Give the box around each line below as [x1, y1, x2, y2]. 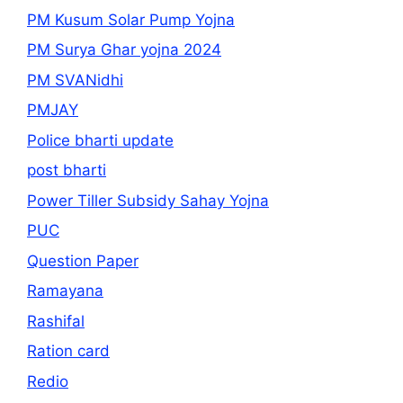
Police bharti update [27, 130, 174, 149]
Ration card [27, 342, 110, 360]
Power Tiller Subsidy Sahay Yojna [27, 191, 269, 210]
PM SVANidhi [27, 70, 123, 89]
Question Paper [27, 251, 139, 270]
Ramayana [27, 282, 103, 300]
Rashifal [27, 311, 85, 330]
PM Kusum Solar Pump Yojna [27, 10, 235, 29]
